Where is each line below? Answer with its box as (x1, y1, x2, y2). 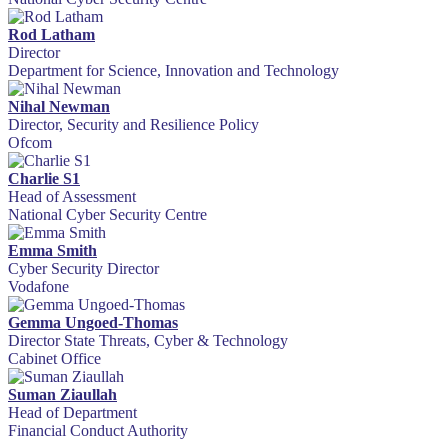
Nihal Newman (8, 98, 110, 116)
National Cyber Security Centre (8, 206, 207, 224)
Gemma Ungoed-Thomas (8, 314, 178, 332)
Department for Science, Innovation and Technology (8, 62, 339, 80)
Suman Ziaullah (8, 386, 117, 404)
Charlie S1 (8, 170, 80, 188)
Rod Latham (8, 26, 95, 44)
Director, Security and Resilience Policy (8, 116, 259, 134)
